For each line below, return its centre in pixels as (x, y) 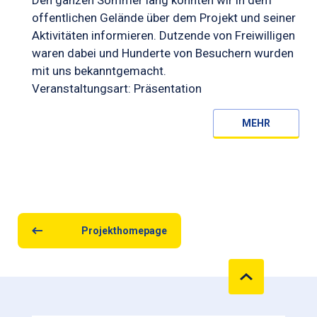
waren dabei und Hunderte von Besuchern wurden (163, 53)
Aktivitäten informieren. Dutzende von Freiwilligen (163, 35)
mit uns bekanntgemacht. (99, 71)
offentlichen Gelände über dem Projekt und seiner (164, 18)
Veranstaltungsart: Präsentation (117, 88)
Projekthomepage (124, 231)
